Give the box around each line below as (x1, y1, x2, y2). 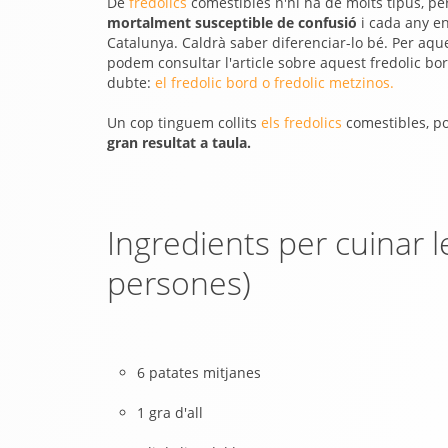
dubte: (107, 73, 155, 92)
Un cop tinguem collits (107, 113, 261, 132)
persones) (107, 261, 251, 304)
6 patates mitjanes (137, 363, 261, 382)
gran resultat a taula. (107, 133, 251, 152)
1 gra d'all (137, 403, 203, 422)
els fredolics (261, 113, 342, 132)
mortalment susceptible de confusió (107, 13, 357, 32)
